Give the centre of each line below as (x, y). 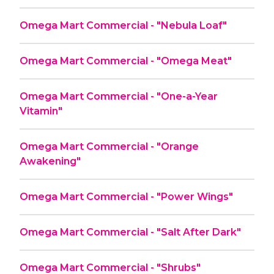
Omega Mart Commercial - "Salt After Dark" (130, 232)
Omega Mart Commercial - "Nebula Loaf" (123, 25)
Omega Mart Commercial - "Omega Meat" (126, 61)
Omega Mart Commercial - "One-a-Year (119, 96)
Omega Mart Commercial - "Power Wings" (126, 196)
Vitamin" (41, 111)
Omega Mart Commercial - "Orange (109, 146)
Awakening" (50, 161)
